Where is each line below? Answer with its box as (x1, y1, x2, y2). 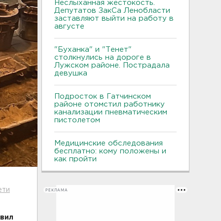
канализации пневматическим (54, 109, 167, 115)
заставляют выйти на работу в (54, 15, 174, 22)
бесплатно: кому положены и (54, 148, 166, 154)
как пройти (54, 156, 97, 162)
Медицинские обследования (54, 140, 163, 147)
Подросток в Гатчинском (54, 93, 151, 100)
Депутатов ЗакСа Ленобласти (54, 7, 170, 14)
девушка (54, 70, 87, 76)
